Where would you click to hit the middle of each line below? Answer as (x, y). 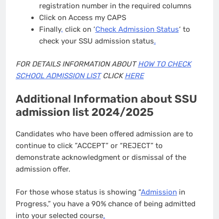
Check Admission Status (137, 30)
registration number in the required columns (115, 6)
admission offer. (43, 169)
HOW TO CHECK (164, 64)
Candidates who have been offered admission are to (104, 134)
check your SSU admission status (96, 41)
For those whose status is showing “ (78, 192)
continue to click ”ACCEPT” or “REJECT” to (89, 146)
